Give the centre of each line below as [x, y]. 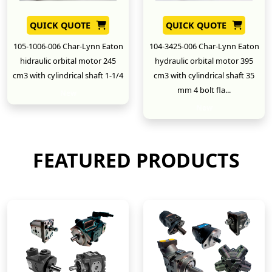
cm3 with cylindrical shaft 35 [204, 76]
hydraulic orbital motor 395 [204, 61]
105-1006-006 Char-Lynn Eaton [68, 46]
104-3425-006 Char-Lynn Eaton [204, 46]
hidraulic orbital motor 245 [68, 61]
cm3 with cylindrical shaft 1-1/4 [68, 76]
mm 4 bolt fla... [204, 90]
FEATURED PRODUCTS [136, 160]
